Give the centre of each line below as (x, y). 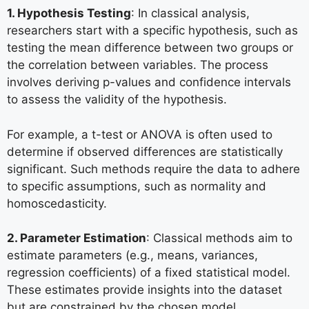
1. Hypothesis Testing (69, 13)
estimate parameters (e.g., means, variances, (132, 256)
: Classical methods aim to (219, 238)
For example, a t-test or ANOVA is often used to (140, 134)
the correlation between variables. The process (138, 65)
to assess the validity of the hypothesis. (117, 100)
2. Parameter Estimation (77, 238)
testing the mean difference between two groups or (150, 48)
